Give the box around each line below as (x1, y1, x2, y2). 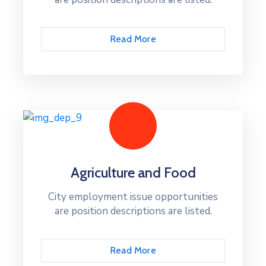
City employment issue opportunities (48, 190, 218, 204)
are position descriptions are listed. (54, 204, 212, 218)
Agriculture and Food (70, 164, 196, 182)
